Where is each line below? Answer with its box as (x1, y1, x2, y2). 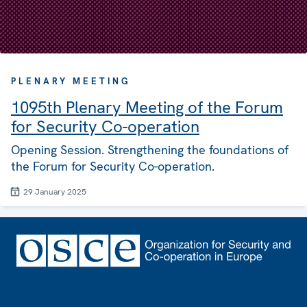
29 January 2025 (23, 186, 86, 198)
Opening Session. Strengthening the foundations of (11, 142, 288, 158)
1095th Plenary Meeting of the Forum (11, 97, 283, 119)
